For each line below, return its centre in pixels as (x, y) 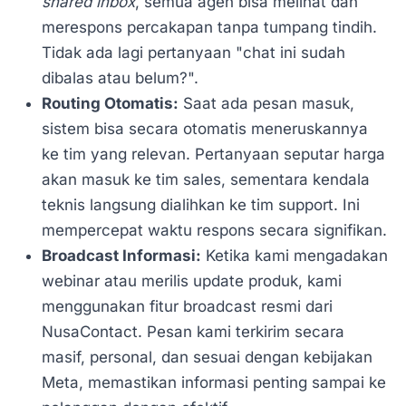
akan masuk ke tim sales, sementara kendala (205, 180)
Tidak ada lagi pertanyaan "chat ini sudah (193, 53)
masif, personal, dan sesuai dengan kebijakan (207, 358)
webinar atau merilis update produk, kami (191, 281)
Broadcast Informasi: (121, 256)
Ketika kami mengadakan (294, 256)
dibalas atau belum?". (120, 78)
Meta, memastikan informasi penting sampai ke (213, 383)
